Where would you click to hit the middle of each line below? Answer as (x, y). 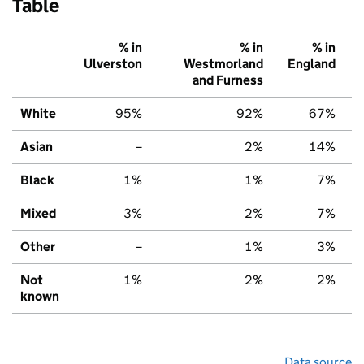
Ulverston (113, 63)
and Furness (228, 80)
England (312, 63)
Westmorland (223, 63)
